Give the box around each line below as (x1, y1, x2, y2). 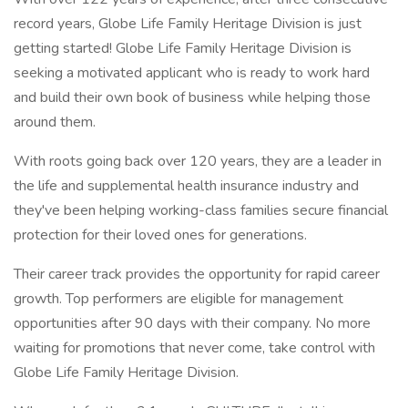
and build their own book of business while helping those (14, 87, 371, 107)
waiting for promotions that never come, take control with (14, 338, 375, 358)
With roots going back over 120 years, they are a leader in (14, 151, 382, 171)
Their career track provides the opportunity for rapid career (14, 264, 380, 284)
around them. (14, 112, 96, 132)
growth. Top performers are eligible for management (14, 289, 343, 309)
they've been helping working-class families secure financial (14, 200, 388, 220)
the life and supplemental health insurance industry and (14, 176, 359, 196)
